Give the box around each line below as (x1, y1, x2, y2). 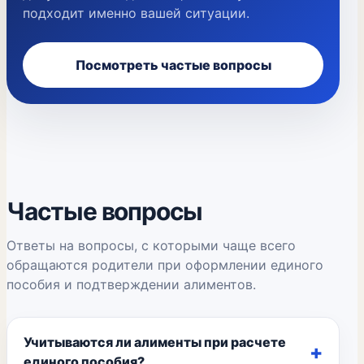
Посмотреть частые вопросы (75, 57, 271, 73)
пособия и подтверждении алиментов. (6, 276, 256, 292)
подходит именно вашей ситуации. (23, 5, 249, 21)
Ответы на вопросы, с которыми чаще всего (6, 237, 296, 253)
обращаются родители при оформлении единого (6, 257, 323, 273)
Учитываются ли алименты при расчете (24, 334, 286, 350)
